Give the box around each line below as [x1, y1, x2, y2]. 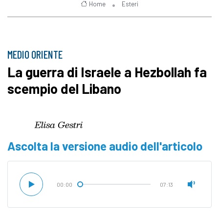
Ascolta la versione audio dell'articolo [7, 139, 202, 153]
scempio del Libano [7, 80, 121, 97]
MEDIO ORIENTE [7, 48, 63, 61]
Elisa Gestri [35, 117, 83, 132]
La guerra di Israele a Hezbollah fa [7, 64, 207, 81]
